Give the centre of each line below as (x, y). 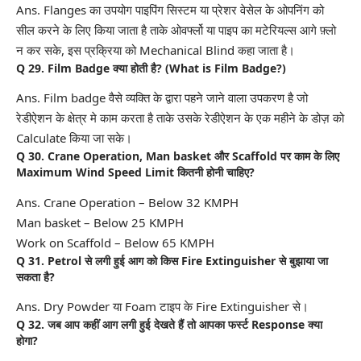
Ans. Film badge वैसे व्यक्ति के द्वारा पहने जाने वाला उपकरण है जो (162, 98)
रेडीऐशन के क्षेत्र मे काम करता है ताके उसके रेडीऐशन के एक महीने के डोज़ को (180, 118)
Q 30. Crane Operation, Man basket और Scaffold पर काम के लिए (178, 156)
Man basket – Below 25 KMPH (100, 222)
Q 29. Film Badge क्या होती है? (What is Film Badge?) (151, 68)
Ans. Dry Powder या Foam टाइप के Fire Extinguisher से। (162, 307)
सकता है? (35, 276)
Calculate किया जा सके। (74, 138)
